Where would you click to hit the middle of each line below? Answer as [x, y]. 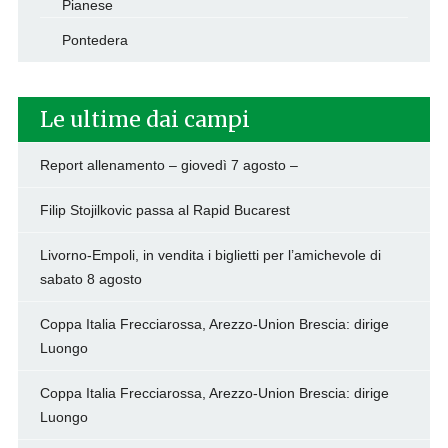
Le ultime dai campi [144, 120]
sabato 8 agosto [90, 279]
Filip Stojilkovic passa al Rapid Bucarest [164, 210]
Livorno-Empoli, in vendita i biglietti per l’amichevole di [210, 255]
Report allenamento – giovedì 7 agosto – [168, 165]
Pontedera [94, 40]
